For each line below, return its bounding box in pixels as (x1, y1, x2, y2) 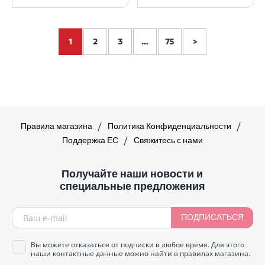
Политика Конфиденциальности (108, 122, 233, 132)
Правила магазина (21, 122, 94, 132)
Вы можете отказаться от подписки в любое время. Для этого (31, 240, 244, 250)
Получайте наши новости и (62, 167, 203, 181)
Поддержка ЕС (62, 136, 120, 147)
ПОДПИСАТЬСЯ (180, 213, 244, 224)
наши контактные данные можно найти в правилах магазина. (31, 248, 250, 259)
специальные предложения (59, 180, 205, 193)
